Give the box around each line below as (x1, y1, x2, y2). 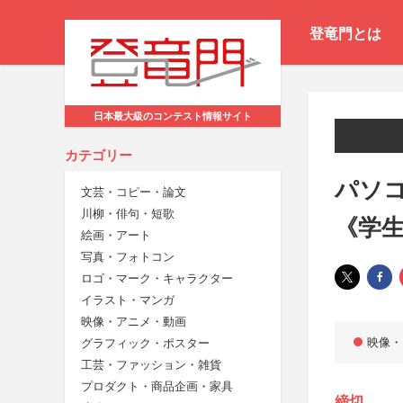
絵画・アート (81, 228, 151, 243)
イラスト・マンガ (81, 293, 175, 308)
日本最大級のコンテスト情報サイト (94, 111, 252, 122)
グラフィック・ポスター (81, 336, 210, 351)
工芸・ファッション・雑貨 (81, 358, 221, 372)
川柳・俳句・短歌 (81, 207, 175, 221)
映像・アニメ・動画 (81, 315, 186, 329)
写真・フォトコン (81, 250, 175, 264)
